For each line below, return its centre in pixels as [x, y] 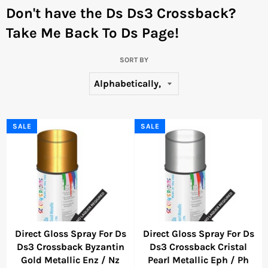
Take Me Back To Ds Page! [92, 33]
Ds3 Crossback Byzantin [70, 246]
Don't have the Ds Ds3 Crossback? [121, 13]
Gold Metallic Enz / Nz [70, 260]
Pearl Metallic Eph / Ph [198, 260]
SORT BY [134, 60]
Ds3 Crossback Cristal [198, 246]
